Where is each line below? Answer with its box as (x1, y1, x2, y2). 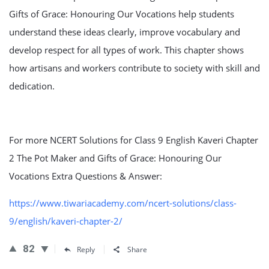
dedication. (9, 80, 55, 92)
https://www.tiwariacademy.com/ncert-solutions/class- (9, 197, 237, 209)
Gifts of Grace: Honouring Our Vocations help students (9, 8, 234, 20)
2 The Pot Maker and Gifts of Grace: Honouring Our (9, 152, 222, 164)
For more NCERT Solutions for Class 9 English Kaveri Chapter (9, 134, 258, 146)
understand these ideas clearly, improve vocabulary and (9, 26, 240, 38)
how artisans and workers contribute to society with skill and (9, 62, 260, 74)
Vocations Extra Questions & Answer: (9, 170, 162, 182)
